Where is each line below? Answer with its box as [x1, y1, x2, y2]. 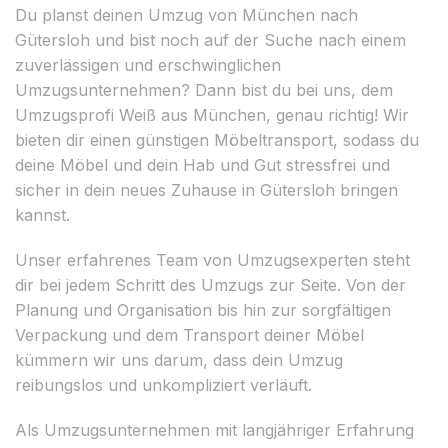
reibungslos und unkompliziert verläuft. [15, 374, 312, 395]
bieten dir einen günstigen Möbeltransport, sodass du [15, 129, 419, 150]
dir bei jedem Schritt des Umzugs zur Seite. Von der [15, 274, 406, 295]
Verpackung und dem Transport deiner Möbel [15, 324, 364, 345]
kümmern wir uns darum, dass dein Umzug [15, 349, 343, 370]
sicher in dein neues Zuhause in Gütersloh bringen [15, 179, 398, 200]
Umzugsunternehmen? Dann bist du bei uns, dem [15, 79, 393, 100]
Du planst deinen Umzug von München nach [15, 4, 358, 25]
